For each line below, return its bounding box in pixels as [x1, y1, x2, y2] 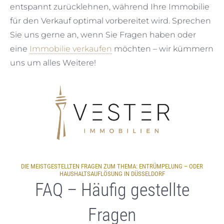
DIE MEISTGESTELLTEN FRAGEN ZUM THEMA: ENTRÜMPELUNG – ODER [21, 162, 203, 170]
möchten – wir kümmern [112, 44, 213, 53]
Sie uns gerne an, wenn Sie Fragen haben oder [10, 30, 196, 39]
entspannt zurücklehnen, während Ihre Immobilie [10, 2, 209, 11]
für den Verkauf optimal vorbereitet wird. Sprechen [10, 16, 211, 25]
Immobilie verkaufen [29, 44, 112, 53]
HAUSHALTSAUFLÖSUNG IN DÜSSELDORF [59, 170, 165, 177]
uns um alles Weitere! [10, 58, 96, 67]
